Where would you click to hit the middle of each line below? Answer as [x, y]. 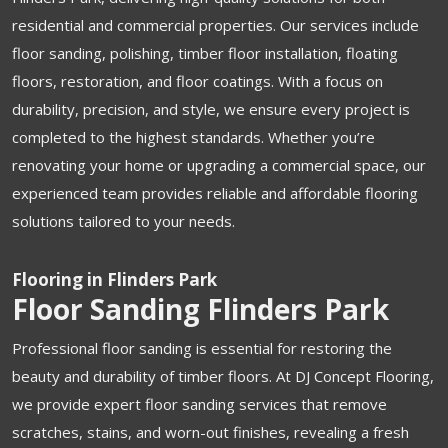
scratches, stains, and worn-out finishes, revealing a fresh [210, 431]
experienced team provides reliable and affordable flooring [215, 192]
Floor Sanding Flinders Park [200, 308]
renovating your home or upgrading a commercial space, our [219, 164]
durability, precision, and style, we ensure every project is [211, 108]
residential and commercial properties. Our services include [215, 24]
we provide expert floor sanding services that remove [199, 403]
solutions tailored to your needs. [123, 220]
